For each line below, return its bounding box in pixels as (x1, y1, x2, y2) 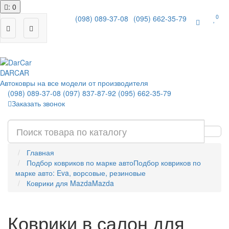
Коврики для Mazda (27, 178, 92, 188)
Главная (27, 147, 54, 157)
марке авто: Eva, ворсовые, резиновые (15, 168, 146, 178)
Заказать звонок (12, 98, 65, 108)
